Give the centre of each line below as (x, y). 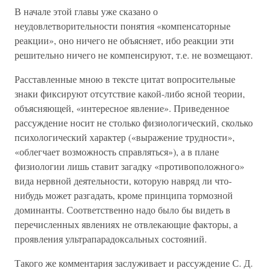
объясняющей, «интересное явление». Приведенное (122, 108)
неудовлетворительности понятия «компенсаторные (122, 26)
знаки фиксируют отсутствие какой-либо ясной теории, (130, 93)
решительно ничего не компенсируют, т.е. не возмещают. (134, 55)
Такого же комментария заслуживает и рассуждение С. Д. (134, 263)
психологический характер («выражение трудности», (125, 137)
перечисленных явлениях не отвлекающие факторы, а (126, 224)
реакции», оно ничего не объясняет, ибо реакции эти (124, 40)
